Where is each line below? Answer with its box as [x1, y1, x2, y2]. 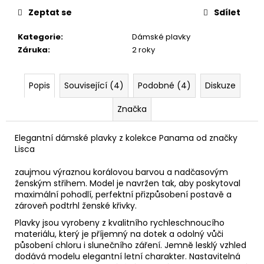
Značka [117, 103, 147, 115]
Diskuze [204, 79, 236, 91]
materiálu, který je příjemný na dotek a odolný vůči [15, 227, 223, 240]
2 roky [132, 44, 155, 55]
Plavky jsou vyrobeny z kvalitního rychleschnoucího [15, 216, 225, 229]
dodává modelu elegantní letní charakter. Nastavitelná [15, 250, 240, 262]
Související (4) [64, 79, 124, 91]
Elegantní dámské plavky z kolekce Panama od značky [15, 131, 237, 144]
